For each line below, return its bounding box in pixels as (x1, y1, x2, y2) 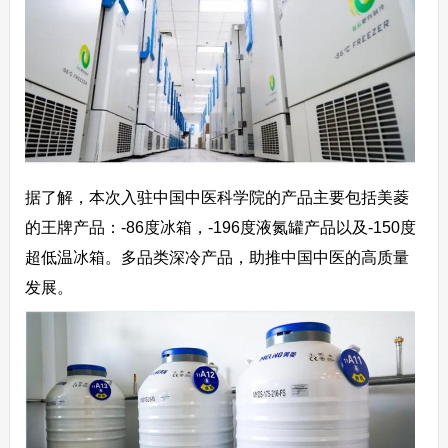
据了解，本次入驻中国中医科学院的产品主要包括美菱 (24, 188, 409, 206)
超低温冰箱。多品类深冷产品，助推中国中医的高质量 (24, 248, 409, 266)
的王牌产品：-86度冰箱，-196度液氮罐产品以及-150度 (24, 218, 416, 236)
